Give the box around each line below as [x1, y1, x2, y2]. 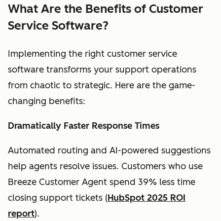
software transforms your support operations [8, 64, 196, 75]
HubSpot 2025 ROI [108, 192, 185, 203]
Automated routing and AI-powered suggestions [8, 145, 211, 156]
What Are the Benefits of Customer [8, 1, 203, 16]
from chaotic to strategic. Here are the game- [8, 79, 195, 91]
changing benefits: [8, 95, 85, 107]
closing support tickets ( [8, 192, 108, 203]
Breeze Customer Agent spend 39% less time [8, 176, 195, 187]
